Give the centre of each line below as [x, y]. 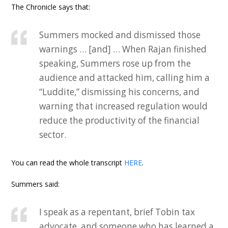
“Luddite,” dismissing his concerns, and [120, 92]
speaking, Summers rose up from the [115, 63]
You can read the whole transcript [68, 163]
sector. [53, 135]
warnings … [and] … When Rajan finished [123, 49]
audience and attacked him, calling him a [125, 78]
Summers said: [36, 184]
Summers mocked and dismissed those [120, 35]
